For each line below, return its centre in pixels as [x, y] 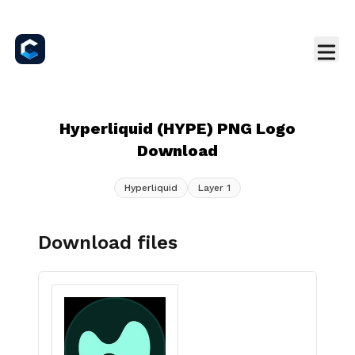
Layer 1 [214, 188]
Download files [108, 242]
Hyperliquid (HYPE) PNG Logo [177, 128]
